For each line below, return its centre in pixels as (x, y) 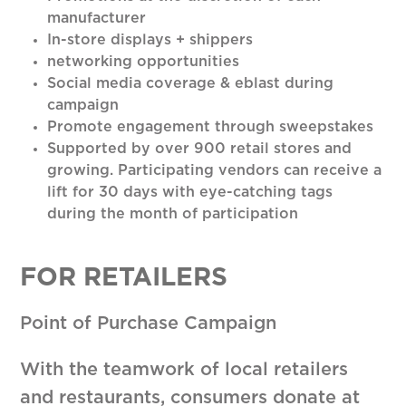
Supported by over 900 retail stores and (200, 149)
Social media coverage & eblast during (191, 84)
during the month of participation (173, 214)
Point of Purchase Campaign (149, 324)
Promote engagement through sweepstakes (211, 127)
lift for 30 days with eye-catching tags (190, 193)
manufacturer (97, 19)
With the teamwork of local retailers (184, 370)
